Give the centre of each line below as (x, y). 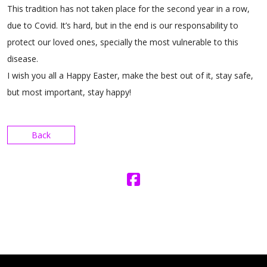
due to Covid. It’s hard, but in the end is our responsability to (123, 25)
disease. (23, 59)
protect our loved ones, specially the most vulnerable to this (123, 42)
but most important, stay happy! (69, 92)
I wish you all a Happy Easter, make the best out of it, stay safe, (130, 75)
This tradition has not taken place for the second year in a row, (128, 9)
